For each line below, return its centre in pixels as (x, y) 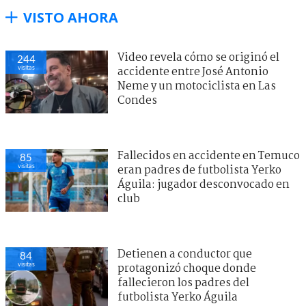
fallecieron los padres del (183, 283)
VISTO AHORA (71, 17)
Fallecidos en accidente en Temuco (209, 156)
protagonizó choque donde (187, 268)
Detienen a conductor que (185, 254)
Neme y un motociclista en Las (197, 86)
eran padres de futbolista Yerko (199, 170)
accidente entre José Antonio (193, 72)
